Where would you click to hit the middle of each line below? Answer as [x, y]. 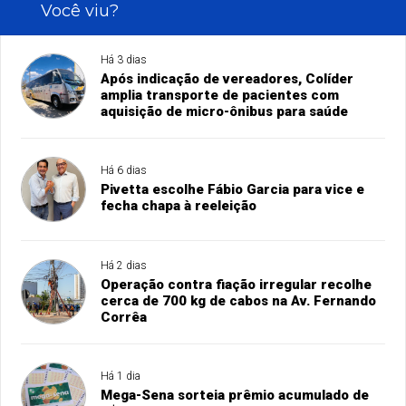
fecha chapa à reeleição [179, 206]
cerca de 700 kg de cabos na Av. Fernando [239, 301]
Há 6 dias [124, 171]
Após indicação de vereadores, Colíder [227, 79]
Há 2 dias [124, 266]
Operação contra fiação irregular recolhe [237, 285]
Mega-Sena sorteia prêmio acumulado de [235, 396]
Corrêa [124, 318]
